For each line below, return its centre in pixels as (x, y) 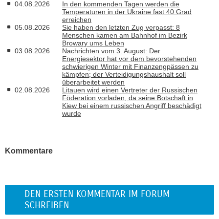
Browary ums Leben (93, 43)
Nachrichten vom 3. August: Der (111, 51)
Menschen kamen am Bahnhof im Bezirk (125, 35)
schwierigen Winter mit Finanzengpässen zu (130, 66)
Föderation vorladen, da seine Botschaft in (128, 98)
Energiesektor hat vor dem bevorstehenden (129, 58)
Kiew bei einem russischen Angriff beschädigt (132, 105)
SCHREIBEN (47, 205)
